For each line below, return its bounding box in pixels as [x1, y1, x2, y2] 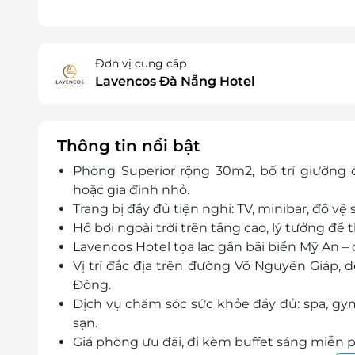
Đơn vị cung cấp [95, 56, 186, 71]
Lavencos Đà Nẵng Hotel [95, 74, 255, 90]
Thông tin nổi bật [57, 136, 200, 156]
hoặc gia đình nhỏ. [73, 182, 189, 198]
